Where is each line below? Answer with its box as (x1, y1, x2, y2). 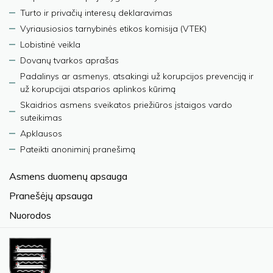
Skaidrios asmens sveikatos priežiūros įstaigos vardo (20, 99, 232, 110)
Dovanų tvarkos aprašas (20, 55, 119, 66)
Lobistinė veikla (20, 39, 80, 50)
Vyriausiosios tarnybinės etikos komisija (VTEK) (20, 23, 207, 34)
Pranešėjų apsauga (9, 190, 93, 202)
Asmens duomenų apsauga (9, 170, 127, 182)
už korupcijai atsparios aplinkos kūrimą (20, 83, 175, 94)
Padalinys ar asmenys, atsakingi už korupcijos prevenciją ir (20, 71, 253, 82)
